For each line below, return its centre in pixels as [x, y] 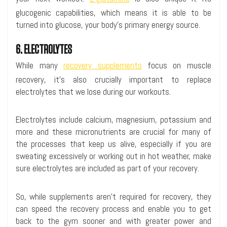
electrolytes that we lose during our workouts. [93, 91]
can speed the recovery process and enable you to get [113, 209]
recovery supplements [103, 65]
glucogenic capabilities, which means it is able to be [113, 13]
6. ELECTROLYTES [44, 49]
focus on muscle [176, 65]
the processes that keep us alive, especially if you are [113, 144]
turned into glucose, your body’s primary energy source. [108, 25]
